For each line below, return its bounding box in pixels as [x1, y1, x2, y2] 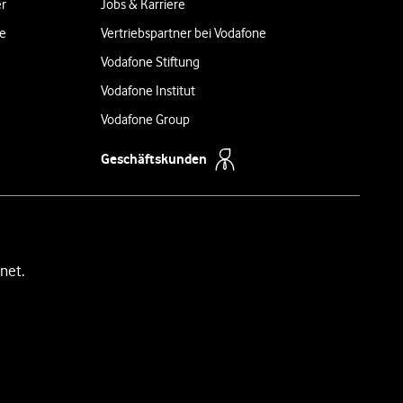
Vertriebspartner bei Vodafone [101, 25, 266, 41]
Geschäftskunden [101, 149, 207, 167]
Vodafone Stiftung [101, 54, 200, 70]
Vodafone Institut [101, 83, 195, 99]
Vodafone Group [101, 112, 190, 128]
